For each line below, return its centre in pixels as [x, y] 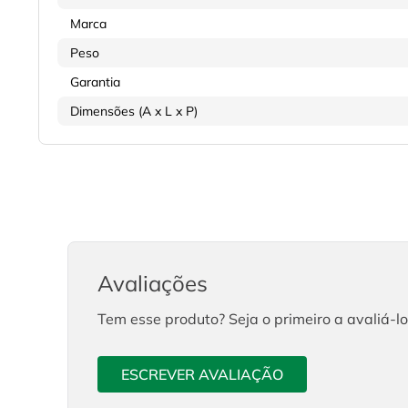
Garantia [95, 82]
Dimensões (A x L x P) [134, 112]
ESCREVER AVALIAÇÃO [202, 374]
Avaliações [153, 284]
